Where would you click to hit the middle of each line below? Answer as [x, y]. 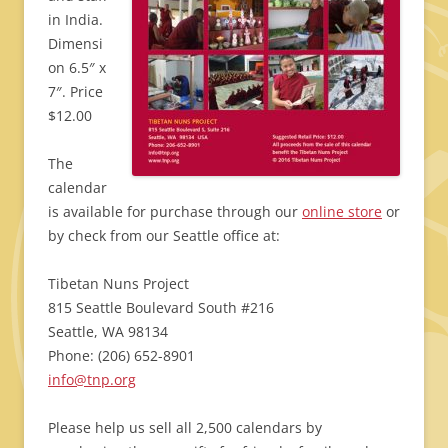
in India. [75, 20]
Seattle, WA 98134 [108, 332]
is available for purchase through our [175, 212]
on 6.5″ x [77, 68]
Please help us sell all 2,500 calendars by [185, 428]
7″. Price [75, 92]
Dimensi [75, 44]
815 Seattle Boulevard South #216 [161, 308]
